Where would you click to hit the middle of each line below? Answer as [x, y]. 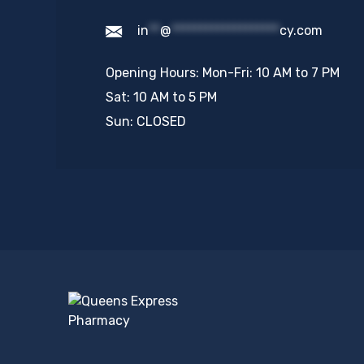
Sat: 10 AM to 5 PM [161, 97]
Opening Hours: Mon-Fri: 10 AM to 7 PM [223, 73]
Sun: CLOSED [146, 121]
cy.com [301, 30]
